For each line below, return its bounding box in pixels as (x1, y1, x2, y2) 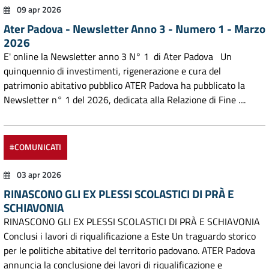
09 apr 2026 (15, 4, 61, 16)
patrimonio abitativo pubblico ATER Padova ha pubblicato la (4, 78, 245, 92)
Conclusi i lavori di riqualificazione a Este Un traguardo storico (4, 229, 256, 243)
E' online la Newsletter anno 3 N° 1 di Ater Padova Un (4, 49, 232, 64)
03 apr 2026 (15, 169, 61, 181)
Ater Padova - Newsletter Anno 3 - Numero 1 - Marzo (4, 20, 265, 37)
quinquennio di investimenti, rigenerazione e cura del (4, 64, 221, 78)
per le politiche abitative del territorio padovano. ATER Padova (4, 243, 255, 258)
